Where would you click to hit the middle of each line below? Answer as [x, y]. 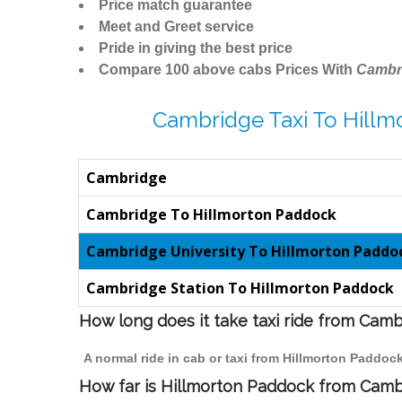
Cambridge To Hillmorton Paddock [211, 215]
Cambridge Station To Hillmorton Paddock [240, 288]
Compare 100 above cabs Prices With [227, 70]
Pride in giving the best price [196, 48]
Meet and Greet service [176, 27]
